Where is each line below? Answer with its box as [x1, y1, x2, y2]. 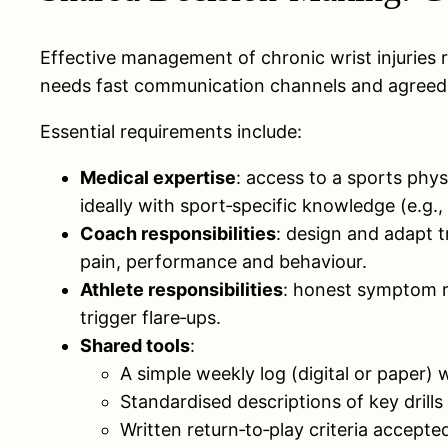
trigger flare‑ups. [80, 307, 221, 329]
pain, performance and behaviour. [80, 251, 367, 273]
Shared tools [80, 335, 190, 357]
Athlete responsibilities [80, 279, 283, 301]
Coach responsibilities [80, 223, 276, 245]
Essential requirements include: [40, 121, 302, 143]
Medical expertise [80, 167, 236, 189]
